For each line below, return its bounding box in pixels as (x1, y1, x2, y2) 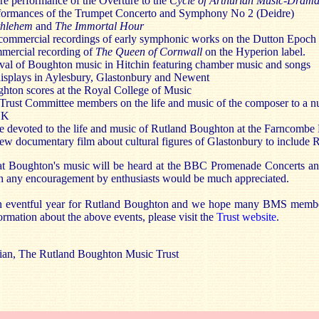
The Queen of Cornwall (95, 45, 202, 58)
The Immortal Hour (55, 19, 144, 32)
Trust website (216, 210, 276, 223)
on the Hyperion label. (202, 45, 305, 58)
